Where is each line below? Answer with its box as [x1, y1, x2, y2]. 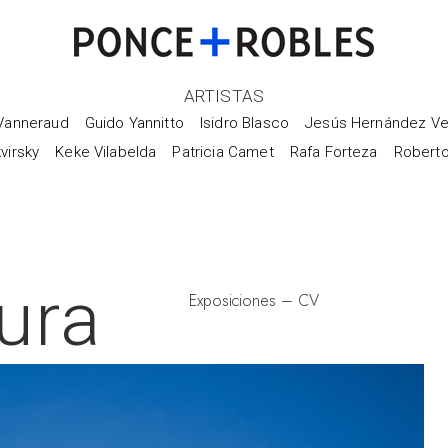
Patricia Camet [172, 143, 274, 161]
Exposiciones [188, 289, 276, 312]
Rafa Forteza [289, 143, 378, 161]
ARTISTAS [183, 86, 265, 106]
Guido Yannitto [84, 114, 184, 132]
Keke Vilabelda [55, 143, 157, 161]
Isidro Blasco [199, 114, 290, 132]
